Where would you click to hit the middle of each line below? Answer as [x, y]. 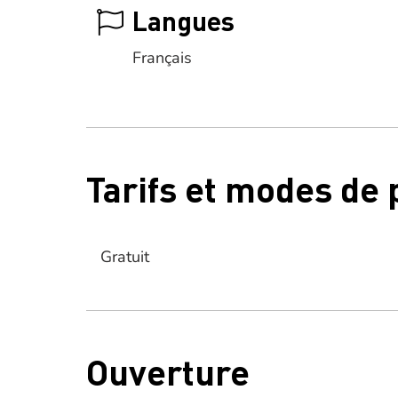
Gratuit [125, 257]
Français [162, 58]
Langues [183, 20]
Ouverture [168, 371]
